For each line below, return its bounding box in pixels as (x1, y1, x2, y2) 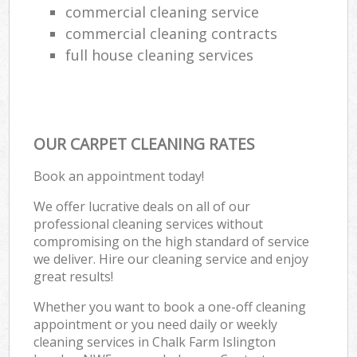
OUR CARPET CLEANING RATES (33, 132, 256, 155)
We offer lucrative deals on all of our (33, 197, 251, 215)
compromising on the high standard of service (33, 232, 310, 250)
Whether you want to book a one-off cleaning (33, 297, 307, 316)
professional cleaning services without (33, 214, 264, 233)
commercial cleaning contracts (65, 23, 278, 43)
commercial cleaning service (65, 2, 260, 22)
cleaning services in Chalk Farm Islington (33, 332, 277, 351)
